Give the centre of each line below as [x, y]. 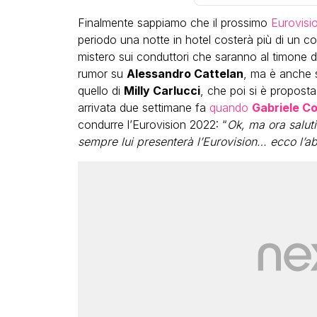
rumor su [102, 74]
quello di [100, 91]
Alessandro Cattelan [185, 74]
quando [230, 108]
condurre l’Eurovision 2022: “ [152, 125]
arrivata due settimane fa [143, 108]
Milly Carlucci [162, 91]
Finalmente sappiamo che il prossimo [174, 23]
